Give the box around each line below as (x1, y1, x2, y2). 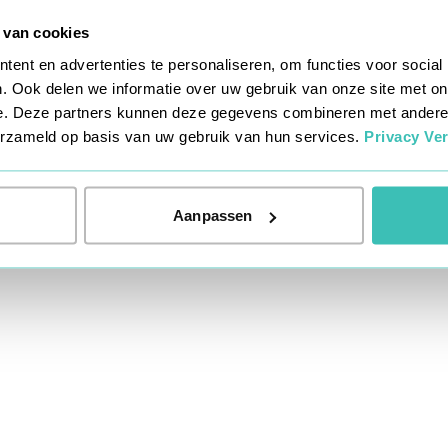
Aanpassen (173, 206, 253, 224)
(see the (364, 54, 422, 73)
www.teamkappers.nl (223, 54, 365, 73)
